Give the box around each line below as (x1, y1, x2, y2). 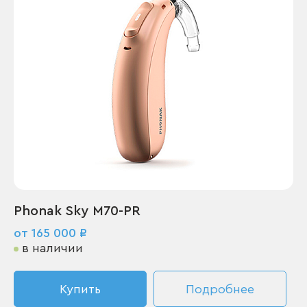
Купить (60, 283, 101, 295)
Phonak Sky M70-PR (14, 204, 140, 218)
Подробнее (186, 283, 254, 295)
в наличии (22, 242, 83, 254)
